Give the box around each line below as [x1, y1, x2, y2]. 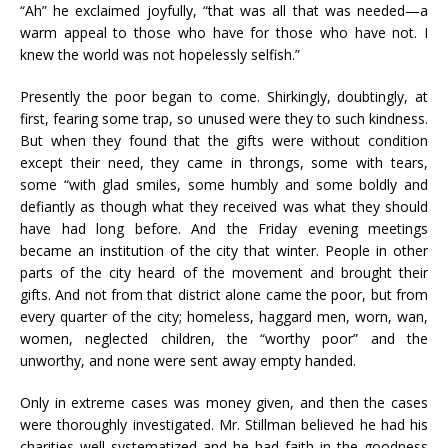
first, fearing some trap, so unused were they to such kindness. [20, 109, 428, 128]
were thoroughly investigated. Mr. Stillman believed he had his [20, 415, 428, 434]
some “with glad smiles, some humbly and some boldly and [20, 175, 428, 194]
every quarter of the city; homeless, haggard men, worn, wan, [20, 307, 428, 326]
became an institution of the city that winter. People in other [20, 241, 428, 260]
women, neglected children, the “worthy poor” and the [20, 329, 428, 348]
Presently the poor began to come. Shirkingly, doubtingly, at [20, 87, 428, 106]
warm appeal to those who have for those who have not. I [20, 23, 428, 42]
